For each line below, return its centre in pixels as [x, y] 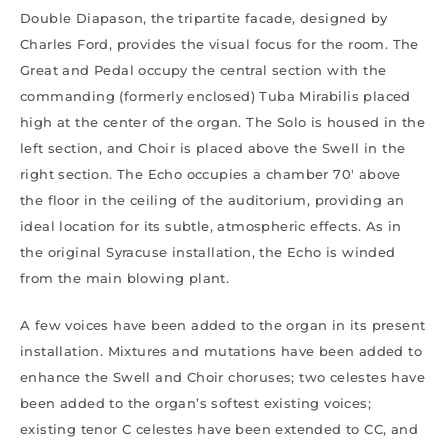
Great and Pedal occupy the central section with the [203, 69]
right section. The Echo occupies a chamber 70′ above [210, 173]
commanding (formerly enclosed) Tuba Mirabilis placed [215, 95]
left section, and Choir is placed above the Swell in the [213, 147]
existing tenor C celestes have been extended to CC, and [219, 428]
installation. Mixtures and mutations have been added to [221, 350]
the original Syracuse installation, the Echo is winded [208, 251]
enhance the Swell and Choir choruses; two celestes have [222, 376]
